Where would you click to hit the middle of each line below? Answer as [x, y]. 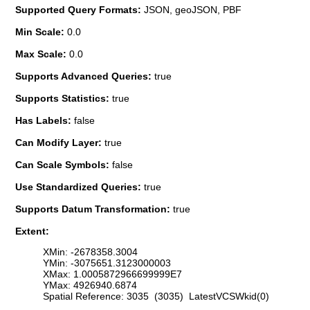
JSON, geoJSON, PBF [193, 9]
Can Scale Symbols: [64, 164]
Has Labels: [45, 120]
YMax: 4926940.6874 [90, 285]
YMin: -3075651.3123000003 [107, 263]
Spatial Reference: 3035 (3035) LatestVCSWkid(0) [156, 297]
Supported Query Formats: [80, 9]
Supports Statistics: [64, 98]
